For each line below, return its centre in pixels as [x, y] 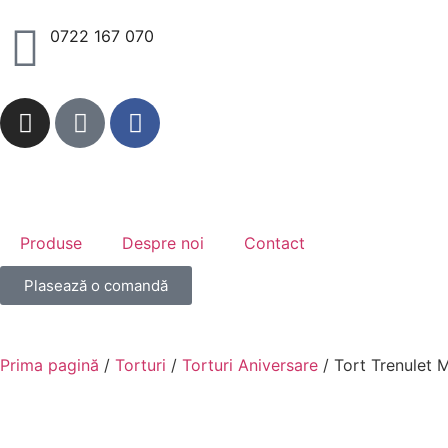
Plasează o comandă [96, 285]
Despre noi [163, 243]
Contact [274, 243]
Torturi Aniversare [250, 365]
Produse [51, 243]
